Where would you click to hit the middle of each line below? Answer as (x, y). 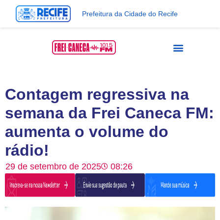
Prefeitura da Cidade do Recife (130, 14)
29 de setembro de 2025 (53, 166)
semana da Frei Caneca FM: (110, 113)
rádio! (27, 150)
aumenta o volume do (87, 132)
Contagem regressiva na (97, 94)
